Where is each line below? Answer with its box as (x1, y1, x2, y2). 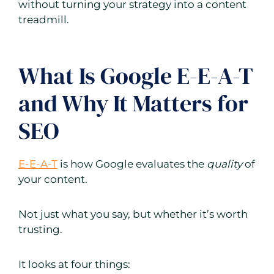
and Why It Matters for (18, 87, 248, 120)
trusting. (18, 223, 62, 236)
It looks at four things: (18, 258, 130, 271)
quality (207, 158, 242, 171)
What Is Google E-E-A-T (18, 60, 253, 92)
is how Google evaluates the (57, 158, 207, 171)
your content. (18, 173, 87, 186)
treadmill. (18, 13, 69, 26)
